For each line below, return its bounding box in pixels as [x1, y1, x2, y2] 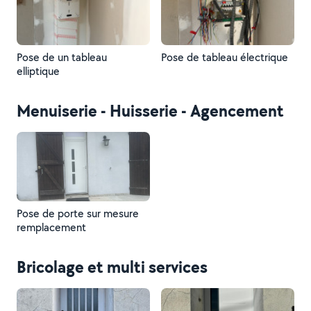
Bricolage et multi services [17, 255, 208, 278]
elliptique [17, 64, 60, 78]
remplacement [17, 220, 86, 235]
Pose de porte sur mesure [17, 206, 139, 221]
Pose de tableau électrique [161, 50, 288, 65]
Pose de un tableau [17, 50, 107, 65]
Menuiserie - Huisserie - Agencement [17, 99, 284, 121]
